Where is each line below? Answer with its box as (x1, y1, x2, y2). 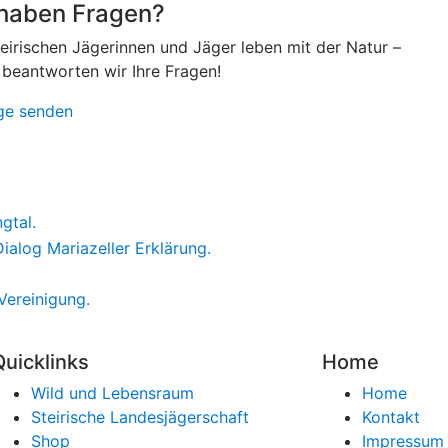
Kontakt (362, 406, 421, 427)
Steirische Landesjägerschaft (30, 406, 249, 427)
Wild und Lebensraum (30, 382, 194, 403)
